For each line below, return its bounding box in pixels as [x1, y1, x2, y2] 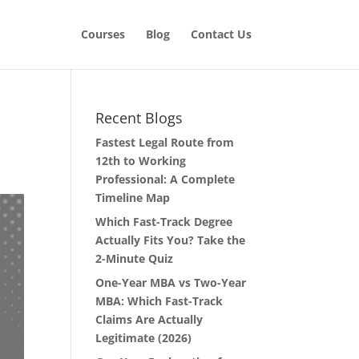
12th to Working [95, 153, 187, 168]
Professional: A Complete [95, 171, 236, 187]
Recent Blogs [95, 108, 184, 127]
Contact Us [190, 26, 252, 42]
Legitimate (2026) [95, 330, 192, 345]
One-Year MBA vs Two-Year [95, 275, 247, 290]
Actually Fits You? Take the [95, 232, 246, 248]
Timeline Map [95, 190, 171, 205]
